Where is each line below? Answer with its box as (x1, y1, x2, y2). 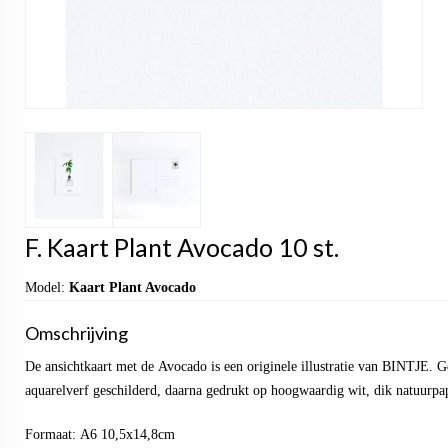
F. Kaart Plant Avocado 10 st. (25, 232, 339, 263)
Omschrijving (25, 322, 128, 345)
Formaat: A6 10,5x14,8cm (25, 427, 179, 443)
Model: (25, 280, 69, 296)
